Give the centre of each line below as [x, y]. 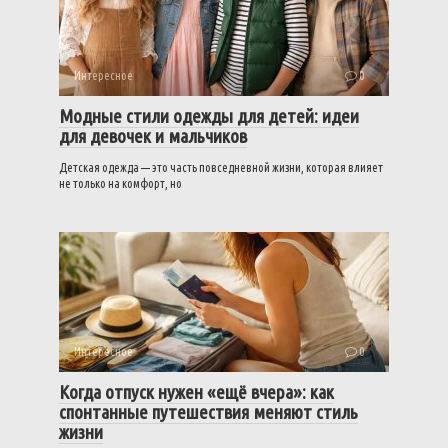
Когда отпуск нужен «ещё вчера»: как [196, 392]
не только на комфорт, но [120, 183]
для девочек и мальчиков [153, 136]
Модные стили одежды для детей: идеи [209, 116]
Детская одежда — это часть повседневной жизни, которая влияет [221, 167]
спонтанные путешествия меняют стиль [208, 412]
